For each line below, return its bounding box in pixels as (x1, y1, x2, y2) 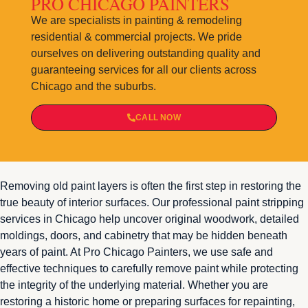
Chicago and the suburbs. (30, 80, 156, 92)
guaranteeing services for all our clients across (30, 63, 256, 76)
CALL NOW (135, 113, 181, 123)
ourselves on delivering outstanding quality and (30, 47, 261, 59)
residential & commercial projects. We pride (30, 30, 242, 43)
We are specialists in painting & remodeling (30, 14, 242, 26)
